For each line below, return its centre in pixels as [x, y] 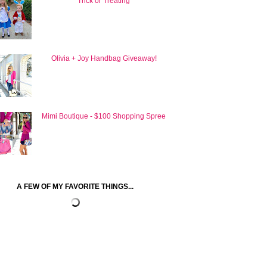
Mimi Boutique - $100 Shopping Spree [104, 116]
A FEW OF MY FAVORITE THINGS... [75, 187]
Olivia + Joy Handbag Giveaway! [104, 58]
